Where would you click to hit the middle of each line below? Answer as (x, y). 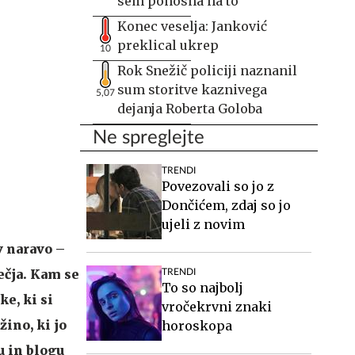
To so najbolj (202, 288)
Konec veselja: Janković (192, 26)
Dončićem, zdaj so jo (226, 205)
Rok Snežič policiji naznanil (207, 71)
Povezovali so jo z (218, 186)
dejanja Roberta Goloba (190, 109)
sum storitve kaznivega (192, 90)
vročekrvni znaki (217, 307)
